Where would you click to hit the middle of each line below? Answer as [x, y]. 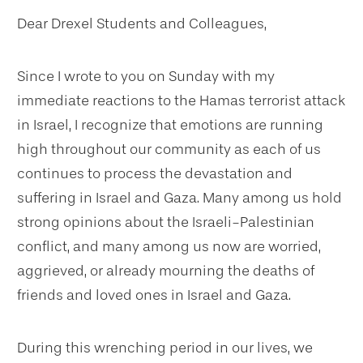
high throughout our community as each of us [169, 149]
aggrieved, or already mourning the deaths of [166, 271]
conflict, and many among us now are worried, [169, 246]
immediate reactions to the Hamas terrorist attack [181, 100]
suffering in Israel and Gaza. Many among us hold [179, 198]
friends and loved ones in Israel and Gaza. [154, 295]
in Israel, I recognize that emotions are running [170, 125]
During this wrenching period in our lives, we [165, 348]
